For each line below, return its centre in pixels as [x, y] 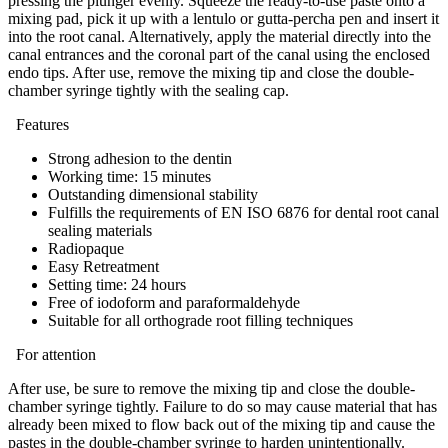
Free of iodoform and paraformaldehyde [174, 303]
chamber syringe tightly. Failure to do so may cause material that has [222, 407]
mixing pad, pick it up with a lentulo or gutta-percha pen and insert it [223, 19]
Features [40, 125]
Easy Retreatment [103, 267]
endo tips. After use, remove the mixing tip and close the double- [211, 73]
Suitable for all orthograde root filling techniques [200, 321]
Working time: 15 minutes [129, 177]
